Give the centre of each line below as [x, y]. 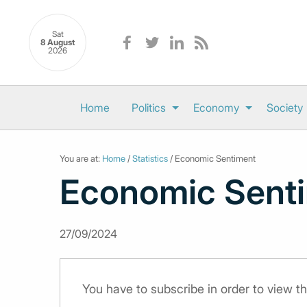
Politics [148, 108]
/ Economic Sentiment [212, 158]
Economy [216, 108]
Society [284, 108]
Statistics [150, 158]
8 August [58, 42]
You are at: [81, 158]
